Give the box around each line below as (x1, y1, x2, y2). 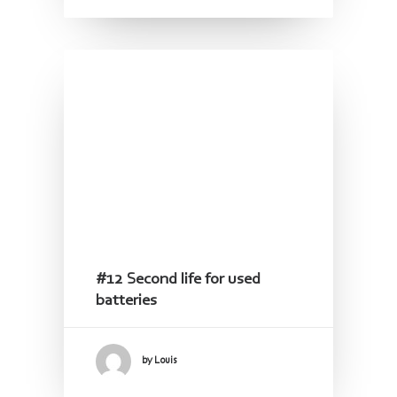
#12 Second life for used (96, 270, 261, 288)
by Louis (142, 355, 177, 367)
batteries (96, 292, 157, 309)
